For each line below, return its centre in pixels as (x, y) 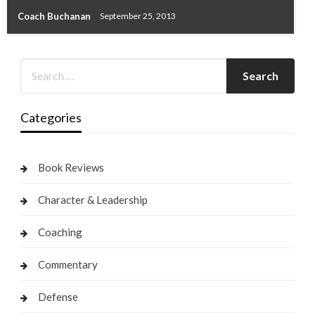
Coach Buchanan (55, 16)
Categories (51, 117)
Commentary (67, 264)
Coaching (60, 232)
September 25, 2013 (138, 16)
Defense (58, 296)
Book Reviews (71, 167)
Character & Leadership (92, 199)
